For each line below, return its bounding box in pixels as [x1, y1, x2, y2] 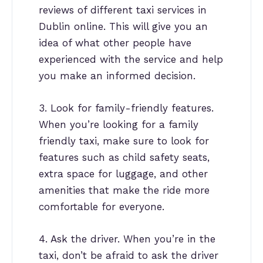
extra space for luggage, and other [39, 167, 208, 180]
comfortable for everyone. [39, 200, 164, 213]
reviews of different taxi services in [39, 4, 207, 16]
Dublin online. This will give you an [39, 20, 208, 32]
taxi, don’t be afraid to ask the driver [39, 249, 218, 261]
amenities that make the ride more [39, 184, 210, 196]
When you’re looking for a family [39, 118, 198, 130]
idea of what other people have [39, 36, 191, 49]
